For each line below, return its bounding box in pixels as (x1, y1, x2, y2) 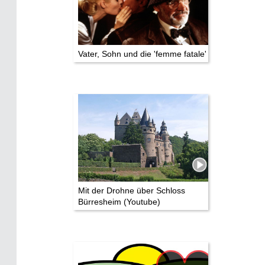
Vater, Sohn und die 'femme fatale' (78, 49, 206, 59)
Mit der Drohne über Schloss (78, 185, 185, 195)
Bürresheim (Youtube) (78, 196, 160, 206)
